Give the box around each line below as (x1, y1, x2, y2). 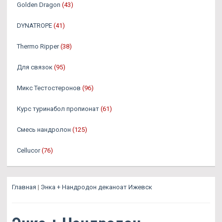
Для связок (17, 63, 53, 71)
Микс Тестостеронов (17, 84, 81, 92)
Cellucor (17, 147, 40, 155)
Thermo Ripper (17, 43, 59, 51)
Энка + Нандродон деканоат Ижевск (41, 183, 152, 191)
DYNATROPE (17, 22, 54, 30)
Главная (12, 183, 36, 191)
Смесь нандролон (17, 126, 71, 134)
